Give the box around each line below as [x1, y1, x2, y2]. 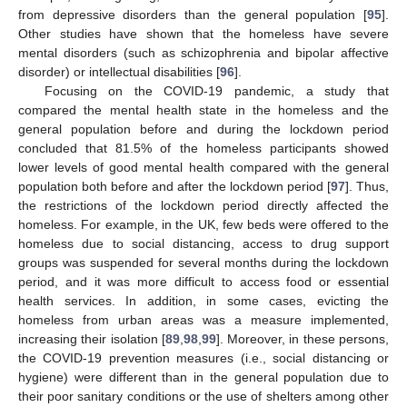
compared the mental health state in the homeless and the [18, 103, 389, 118]
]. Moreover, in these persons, [215, 332, 390, 347]
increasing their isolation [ [18, 332, 165, 347]
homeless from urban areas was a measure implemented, [18, 313, 389, 328]
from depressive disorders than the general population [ [18, 7, 367, 23]
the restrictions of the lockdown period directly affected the [18, 198, 389, 213]
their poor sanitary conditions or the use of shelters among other [18, 389, 389, 404]
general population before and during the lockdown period [18, 122, 389, 137]
